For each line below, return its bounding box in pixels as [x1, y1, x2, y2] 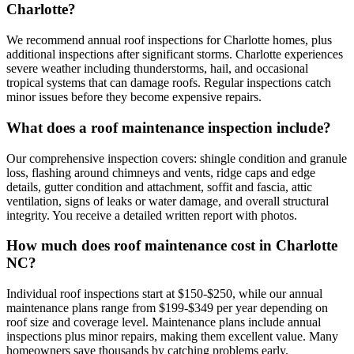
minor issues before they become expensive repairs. [6, 90, 262, 104]
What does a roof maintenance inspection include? [6, 119, 331, 136]
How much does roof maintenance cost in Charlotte [6, 237, 337, 254]
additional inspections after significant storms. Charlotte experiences [6, 47, 343, 62]
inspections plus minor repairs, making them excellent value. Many [6, 329, 338, 343]
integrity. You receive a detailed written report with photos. [6, 208, 297, 222]
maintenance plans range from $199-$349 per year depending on [6, 300, 328, 314]
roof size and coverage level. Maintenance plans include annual [6, 314, 321, 329]
